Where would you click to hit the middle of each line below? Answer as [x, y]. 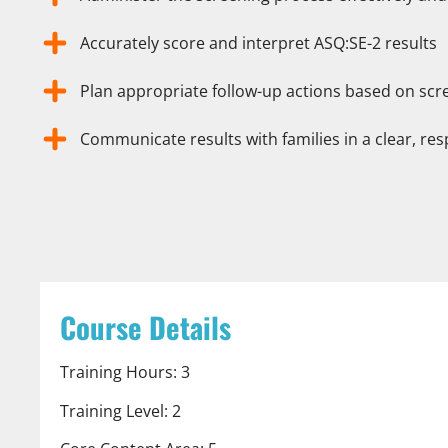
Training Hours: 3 [125, 372]
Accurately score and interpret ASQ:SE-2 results [258, 43]
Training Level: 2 [120, 410]
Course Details [145, 327]
